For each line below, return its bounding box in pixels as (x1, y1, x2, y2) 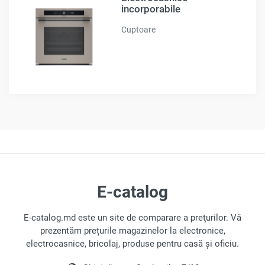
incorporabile (121, 3, 180, 15)
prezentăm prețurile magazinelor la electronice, (40, 225, 225, 236)
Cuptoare (121, 25, 156, 35)
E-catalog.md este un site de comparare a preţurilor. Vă (24, 212, 241, 223)
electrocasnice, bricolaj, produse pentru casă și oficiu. (26, 238, 239, 249)
